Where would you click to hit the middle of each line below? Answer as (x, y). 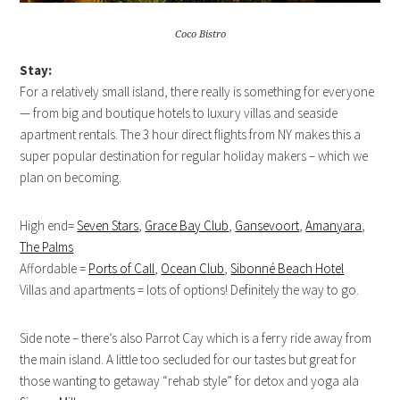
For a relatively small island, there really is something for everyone (197, 91)
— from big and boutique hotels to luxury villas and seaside (179, 112)
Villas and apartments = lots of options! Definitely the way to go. (190, 289)
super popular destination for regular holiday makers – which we (194, 155)
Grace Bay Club (187, 225)
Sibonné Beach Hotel (287, 268)
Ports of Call (122, 268)
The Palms (47, 246)
